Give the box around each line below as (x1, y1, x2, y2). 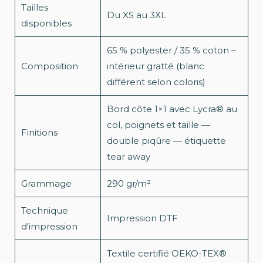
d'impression (21, 221, 77, 232)
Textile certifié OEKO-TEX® (107, 248, 227, 259)
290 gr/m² (107, 178, 151, 190)
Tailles (21, 2, 48, 14)
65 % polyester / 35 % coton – (107, 45, 236, 56)
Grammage (21, 178, 72, 190)
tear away (107, 151, 150, 163)
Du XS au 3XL (107, 9, 166, 21)
